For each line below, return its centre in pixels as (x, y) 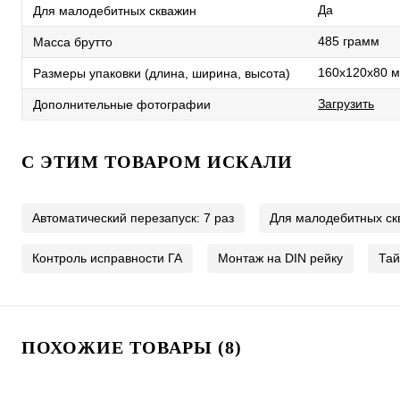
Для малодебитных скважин (115, 10)
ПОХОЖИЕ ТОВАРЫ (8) (132, 347)
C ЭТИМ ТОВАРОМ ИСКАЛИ (157, 162)
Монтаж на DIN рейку (280, 258)
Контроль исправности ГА (107, 258)
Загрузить (346, 104)
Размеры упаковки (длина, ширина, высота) (162, 73)
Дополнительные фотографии (122, 104)
